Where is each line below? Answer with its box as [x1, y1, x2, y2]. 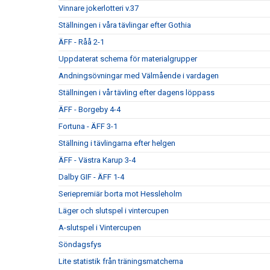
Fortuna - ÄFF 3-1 [58, 122, 118, 131]
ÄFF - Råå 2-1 [58, 37, 104, 46]
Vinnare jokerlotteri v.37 [58, 4, 139, 13]
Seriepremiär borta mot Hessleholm [58, 189, 182, 198]
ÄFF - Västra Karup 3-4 [58, 155, 136, 165]
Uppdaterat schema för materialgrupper [58, 54, 197, 63]
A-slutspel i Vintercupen [58, 223, 141, 232]
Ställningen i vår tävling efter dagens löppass [58, 88, 215, 97]
